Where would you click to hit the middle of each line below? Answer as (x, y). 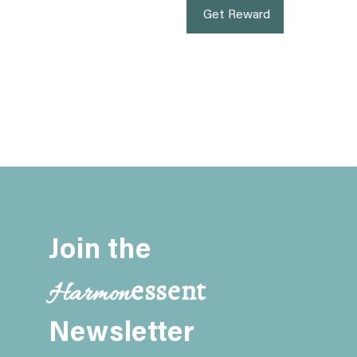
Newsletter (122, 334)
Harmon (89, 294)
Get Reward (237, 15)
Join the (100, 251)
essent (169, 290)
